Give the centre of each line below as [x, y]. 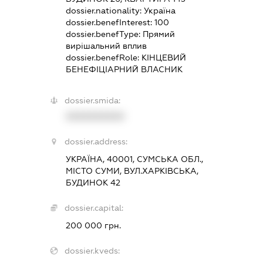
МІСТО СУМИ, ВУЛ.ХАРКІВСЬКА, [132, 171]
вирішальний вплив [106, 45]
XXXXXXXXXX [95, 116]
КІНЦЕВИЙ [163, 57]
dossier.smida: [92, 100]
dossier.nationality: [104, 10]
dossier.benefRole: [103, 57]
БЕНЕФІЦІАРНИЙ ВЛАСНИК [124, 69]
